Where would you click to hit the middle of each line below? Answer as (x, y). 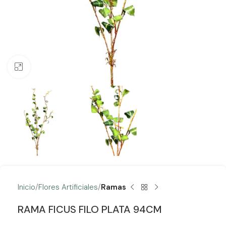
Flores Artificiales (68, 187)
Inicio (26, 187)
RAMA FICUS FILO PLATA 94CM (90, 210)
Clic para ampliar (59, 67)
